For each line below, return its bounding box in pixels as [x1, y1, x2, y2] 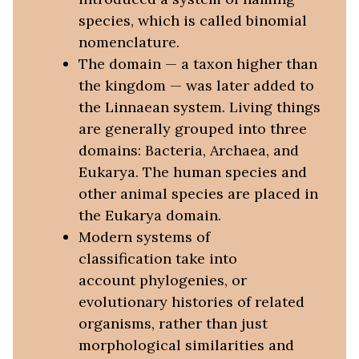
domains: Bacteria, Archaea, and [78, 141, 299, 160]
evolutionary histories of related [78, 292, 305, 312]
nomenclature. [78, 33, 179, 52]
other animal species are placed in [78, 184, 318, 204]
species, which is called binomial [78, 11, 307, 30]
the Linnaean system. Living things [78, 98, 321, 117]
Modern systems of [78, 228, 210, 247]
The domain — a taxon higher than [78, 54, 317, 74]
